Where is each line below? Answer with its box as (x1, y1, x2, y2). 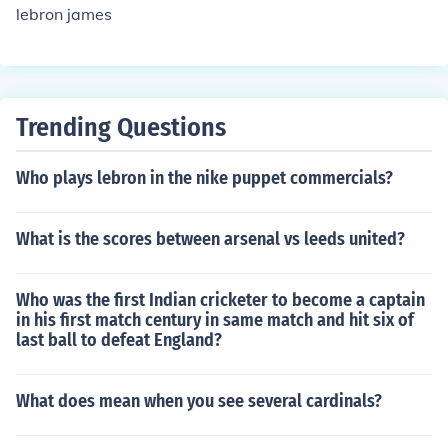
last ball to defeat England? (16, 329, 222, 351)
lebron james (16, 4, 112, 24)
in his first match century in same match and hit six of (16, 309, 414, 331)
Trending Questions (16, 112, 226, 143)
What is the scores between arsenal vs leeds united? (16, 228, 405, 250)
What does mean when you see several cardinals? (16, 390, 382, 412)
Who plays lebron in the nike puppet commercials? (16, 167, 393, 189)
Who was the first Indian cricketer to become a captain (16, 289, 425, 311)
